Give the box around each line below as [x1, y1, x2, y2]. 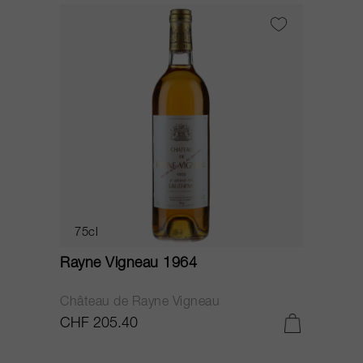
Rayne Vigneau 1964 [60, 257, 197, 271]
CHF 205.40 [60, 317, 138, 331]
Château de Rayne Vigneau [60, 297, 220, 310]
